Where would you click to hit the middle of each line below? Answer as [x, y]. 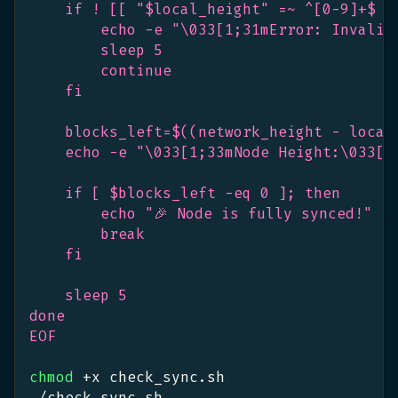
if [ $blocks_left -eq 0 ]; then [185, 193]
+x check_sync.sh [149, 377]
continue [100, 70]
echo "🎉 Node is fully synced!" [201, 213]
